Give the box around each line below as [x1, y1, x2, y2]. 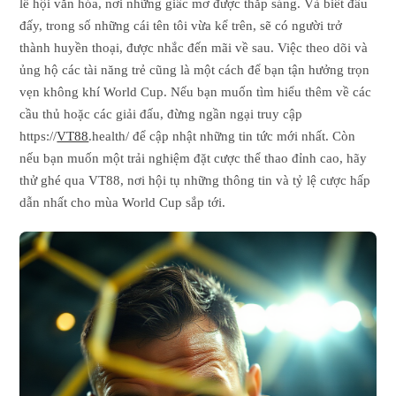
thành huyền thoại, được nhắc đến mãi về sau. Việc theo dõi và [19, 40, 369, 55]
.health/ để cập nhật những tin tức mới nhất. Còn [88, 128, 356, 143]
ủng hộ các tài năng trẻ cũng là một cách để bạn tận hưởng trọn [19, 62, 370, 77]
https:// [19, 128, 57, 143]
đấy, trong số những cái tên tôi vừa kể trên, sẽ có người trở [19, 18, 343, 33]
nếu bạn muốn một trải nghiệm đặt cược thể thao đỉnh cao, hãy [19, 150, 368, 165]
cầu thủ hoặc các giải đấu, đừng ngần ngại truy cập [19, 106, 303, 121]
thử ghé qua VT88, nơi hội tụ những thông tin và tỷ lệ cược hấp [19, 172, 371, 187]
